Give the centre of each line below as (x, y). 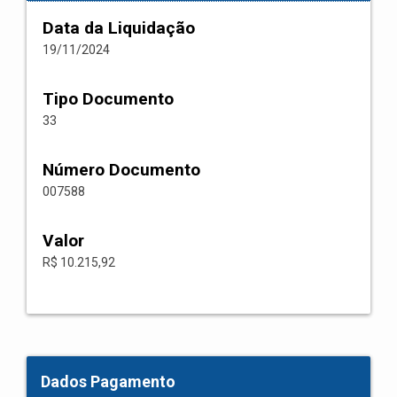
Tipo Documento (108, 99)
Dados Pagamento (108, 381)
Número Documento (121, 170)
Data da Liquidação (119, 28)
